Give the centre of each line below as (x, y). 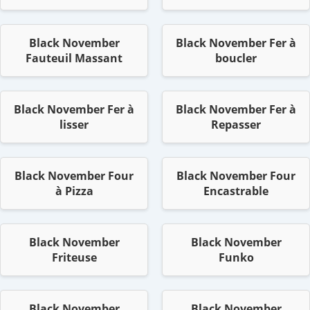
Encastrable (236, 191)
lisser (74, 125)
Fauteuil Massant (74, 58)
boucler (236, 58)
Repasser (236, 125)
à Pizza (74, 191)
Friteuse (74, 258)
